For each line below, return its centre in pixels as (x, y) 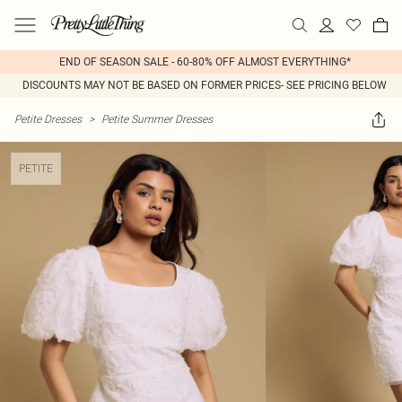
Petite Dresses (48, 119)
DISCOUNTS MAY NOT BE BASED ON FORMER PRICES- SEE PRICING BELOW (205, 85)
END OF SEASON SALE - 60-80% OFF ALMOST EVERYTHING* (205, 62)
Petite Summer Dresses (157, 119)
